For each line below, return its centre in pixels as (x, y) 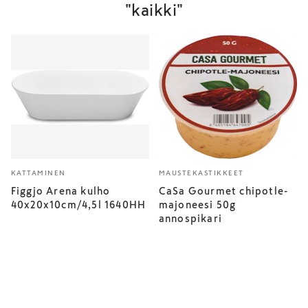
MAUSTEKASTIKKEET (201, 173)
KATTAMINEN (38, 173)
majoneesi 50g (197, 205)
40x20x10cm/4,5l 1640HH (78, 205)
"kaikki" (154, 10)
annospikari (190, 219)
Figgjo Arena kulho (60, 191)
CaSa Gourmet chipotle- (223, 191)
